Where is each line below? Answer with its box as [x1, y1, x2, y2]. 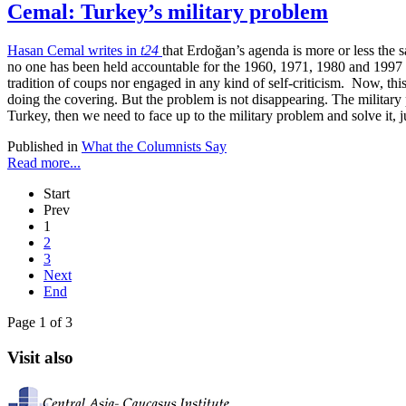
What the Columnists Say [82, 139, 227, 155]
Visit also [7, 347, 73, 367]
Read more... [7, 155, 81, 171]
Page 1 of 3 [7, 314, 72, 331]
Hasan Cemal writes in [7, 43, 140, 59]
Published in [7, 139, 78, 155]
